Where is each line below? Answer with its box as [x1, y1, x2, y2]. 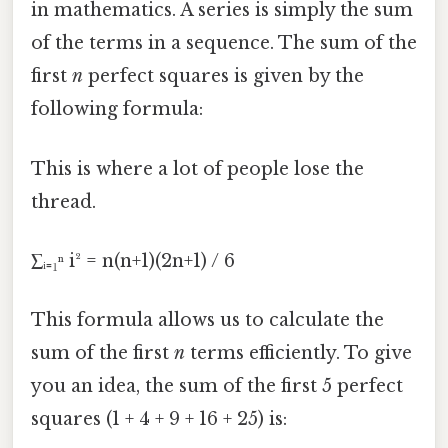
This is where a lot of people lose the [31, 157, 364, 180]
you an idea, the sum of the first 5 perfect [31, 375, 403, 398]
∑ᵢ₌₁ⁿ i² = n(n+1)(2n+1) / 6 [31, 249, 235, 272]
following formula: [31, 98, 203, 121]
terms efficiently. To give [185, 342, 412, 365]
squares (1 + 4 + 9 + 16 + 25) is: [31, 408, 287, 431]
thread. [31, 190, 96, 213]
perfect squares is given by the [83, 65, 364, 88]
